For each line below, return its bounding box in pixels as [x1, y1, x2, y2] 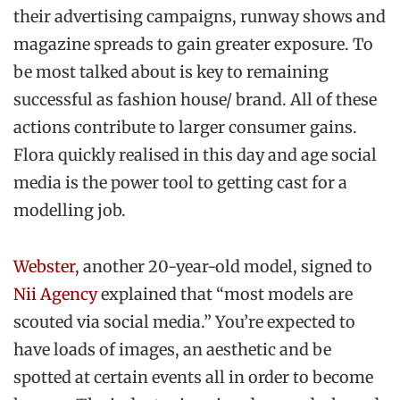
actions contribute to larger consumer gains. [13, 116, 357, 137]
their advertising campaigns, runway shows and [13, 5, 386, 27]
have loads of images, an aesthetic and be [13, 338, 331, 360]
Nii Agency [13, 283, 97, 304]
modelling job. [13, 199, 126, 221]
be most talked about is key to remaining [13, 61, 329, 82]
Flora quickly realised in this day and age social [13, 144, 377, 165]
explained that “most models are [97, 283, 353, 304]
